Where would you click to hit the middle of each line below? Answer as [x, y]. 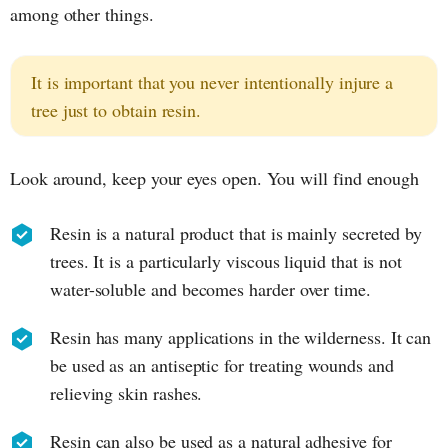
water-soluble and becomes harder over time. [210, 288]
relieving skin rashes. [126, 392]
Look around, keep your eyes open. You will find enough [215, 177]
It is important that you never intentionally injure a [212, 81]
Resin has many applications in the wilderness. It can [241, 336]
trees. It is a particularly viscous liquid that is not [226, 260]
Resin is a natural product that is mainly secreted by [236, 232]
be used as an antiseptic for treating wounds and [222, 364]
